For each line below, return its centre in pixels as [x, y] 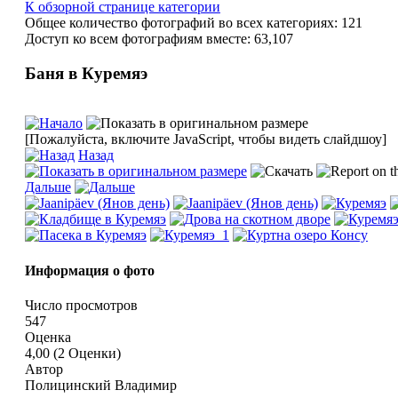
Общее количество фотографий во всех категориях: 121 [193, 22]
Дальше [48, 187]
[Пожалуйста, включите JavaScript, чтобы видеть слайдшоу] [205, 139]
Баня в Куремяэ [86, 73]
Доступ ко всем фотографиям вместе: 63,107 [159, 38]
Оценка [48, 337]
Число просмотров [81, 305]
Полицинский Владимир [100, 385]
